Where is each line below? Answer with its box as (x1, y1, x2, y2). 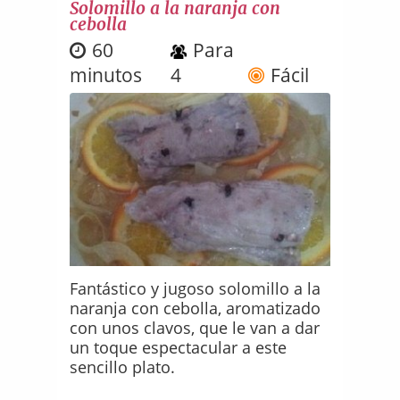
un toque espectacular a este (70, 336, 287, 358)
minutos (70, 62, 143, 87)
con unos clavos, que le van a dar (70, 316, 321, 338)
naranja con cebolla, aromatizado (70, 296, 321, 319)
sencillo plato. (70, 355, 176, 378)
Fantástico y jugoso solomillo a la (70, 277, 321, 299)
